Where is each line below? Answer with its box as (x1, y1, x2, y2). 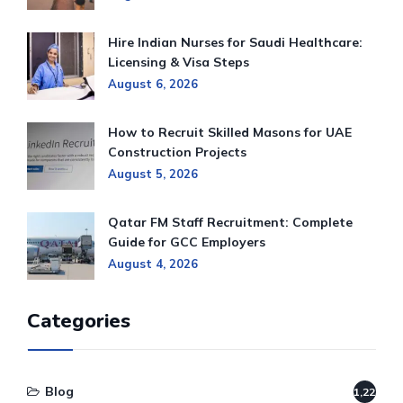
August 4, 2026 (108, 256, 198, 272)
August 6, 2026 (108, 76, 198, 92)
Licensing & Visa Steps (108, 54, 249, 71)
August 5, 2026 (108, 166, 198, 182)
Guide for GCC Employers (108, 234, 265, 251)
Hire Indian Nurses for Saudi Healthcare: (108, 34, 363, 51)
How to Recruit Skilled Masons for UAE (108, 124, 352, 141)
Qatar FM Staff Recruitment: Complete (108, 214, 353, 231)
